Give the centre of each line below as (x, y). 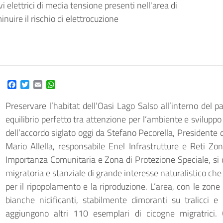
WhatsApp (72, 85)
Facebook (32, 85)
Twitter (41, 85)
